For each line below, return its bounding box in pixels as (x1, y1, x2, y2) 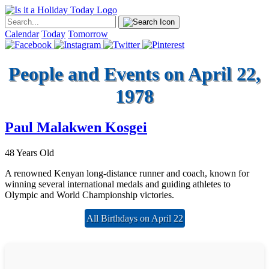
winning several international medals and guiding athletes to (5, 179, 231, 190)
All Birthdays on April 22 (86, 213, 183, 225)
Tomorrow (68, 29, 108, 39)
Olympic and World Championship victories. (5, 190, 174, 201)
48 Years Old (5, 148, 54, 159)
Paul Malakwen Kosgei (5, 119, 147, 136)
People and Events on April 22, (8, 63, 261, 85)
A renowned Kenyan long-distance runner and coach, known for (5, 168, 249, 179)
